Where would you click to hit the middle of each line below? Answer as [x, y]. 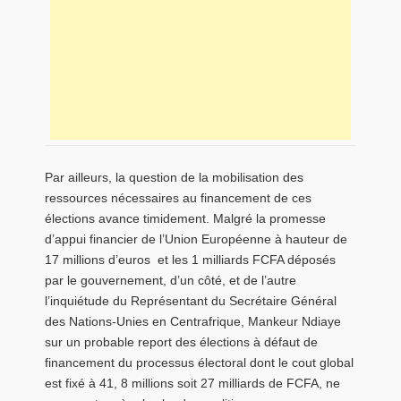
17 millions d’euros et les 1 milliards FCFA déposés [190, 260]
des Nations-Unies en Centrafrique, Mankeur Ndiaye [193, 322]
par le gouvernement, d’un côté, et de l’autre [171, 281]
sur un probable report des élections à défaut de [181, 342]
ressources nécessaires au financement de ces [178, 198]
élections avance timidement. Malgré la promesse [185, 219]
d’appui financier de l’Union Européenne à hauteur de [196, 239]
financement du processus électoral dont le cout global [199, 363]
